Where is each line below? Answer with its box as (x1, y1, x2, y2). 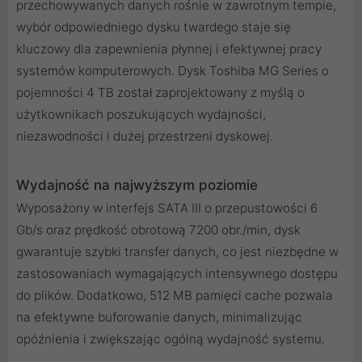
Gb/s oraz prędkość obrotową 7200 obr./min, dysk (16, 222, 301, 238)
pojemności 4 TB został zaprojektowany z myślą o (16, 85, 305, 101)
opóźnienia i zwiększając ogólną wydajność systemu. (16, 331, 325, 347)
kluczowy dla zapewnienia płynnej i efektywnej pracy (16, 41, 322, 57)
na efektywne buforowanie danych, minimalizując (16, 309, 302, 326)
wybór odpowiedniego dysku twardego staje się (16, 19, 291, 36)
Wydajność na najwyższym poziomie (16, 177, 258, 194)
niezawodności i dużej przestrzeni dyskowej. (16, 128, 273, 145)
